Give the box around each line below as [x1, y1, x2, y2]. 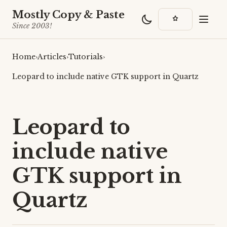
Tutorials [68, 52, 103, 61]
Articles [37, 52, 66, 61]
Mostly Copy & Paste [12, 9, 125, 21]
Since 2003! [12, 21, 52, 30]
